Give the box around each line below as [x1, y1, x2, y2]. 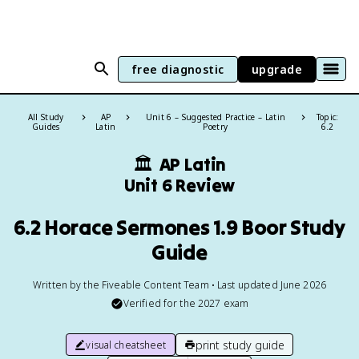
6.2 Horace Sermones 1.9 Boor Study [13, 214, 346, 240]
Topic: [316, 111, 339, 123]
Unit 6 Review [123, 174, 236, 196]
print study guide [195, 337, 284, 353]
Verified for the [123, 296, 198, 310]
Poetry [203, 121, 228, 132]
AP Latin [159, 153, 227, 175]
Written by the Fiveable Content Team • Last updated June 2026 [33, 278, 326, 292]
